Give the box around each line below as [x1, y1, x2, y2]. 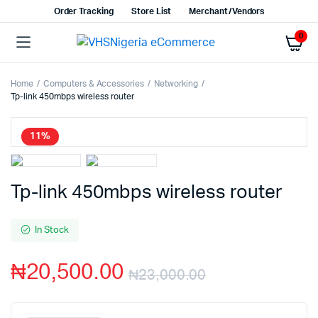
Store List [131, 7, 171, 16]
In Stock [34, 226, 69, 235]
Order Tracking [53, 7, 114, 16]
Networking [154, 79, 198, 88]
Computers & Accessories [43, 79, 145, 88]
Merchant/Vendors [188, 7, 265, 16]
